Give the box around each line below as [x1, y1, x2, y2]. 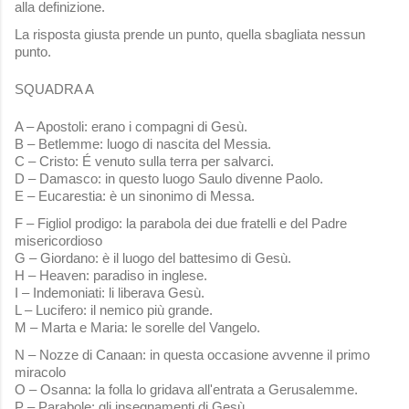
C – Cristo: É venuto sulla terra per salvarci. [15, 152, 274, 169]
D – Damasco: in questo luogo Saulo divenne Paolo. [15, 170, 323, 186]
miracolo [15, 363, 66, 380]
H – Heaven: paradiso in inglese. [15, 267, 207, 283]
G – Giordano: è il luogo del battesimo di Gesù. [15, 249, 291, 266]
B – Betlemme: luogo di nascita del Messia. [15, 135, 271, 152]
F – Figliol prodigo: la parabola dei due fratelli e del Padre [15, 215, 347, 231]
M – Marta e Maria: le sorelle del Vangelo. [15, 319, 260, 335]
